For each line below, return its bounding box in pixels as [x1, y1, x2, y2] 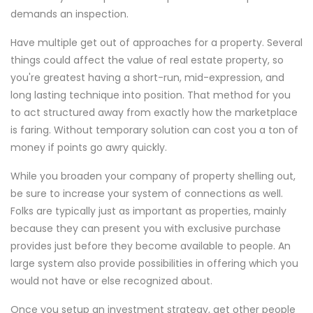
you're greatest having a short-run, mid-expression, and [10, 71, 284, 85]
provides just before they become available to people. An [10, 239, 291, 253]
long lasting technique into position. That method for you [10, 88, 291, 102]
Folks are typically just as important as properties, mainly [10, 204, 286, 218]
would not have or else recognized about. [10, 274, 212, 288]
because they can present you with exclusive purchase [10, 221, 281, 235]
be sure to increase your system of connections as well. [10, 187, 283, 201]
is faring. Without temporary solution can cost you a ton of [10, 123, 298, 137]
